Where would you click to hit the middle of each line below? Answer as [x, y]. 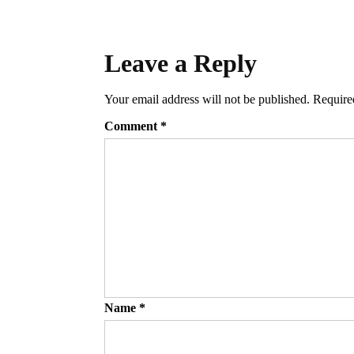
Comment [132, 126]
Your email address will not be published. [207, 99]
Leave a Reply [181, 63]
